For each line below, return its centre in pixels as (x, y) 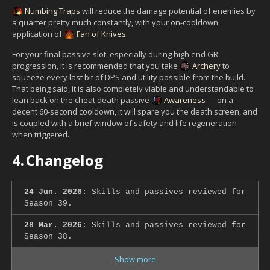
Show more (135, 259)
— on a (219, 100)
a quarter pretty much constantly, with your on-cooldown (115, 22)
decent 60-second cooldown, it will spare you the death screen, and (135, 111)
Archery (206, 65)
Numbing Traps (52, 11)
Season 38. (48, 236)
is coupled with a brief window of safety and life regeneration (124, 123)
